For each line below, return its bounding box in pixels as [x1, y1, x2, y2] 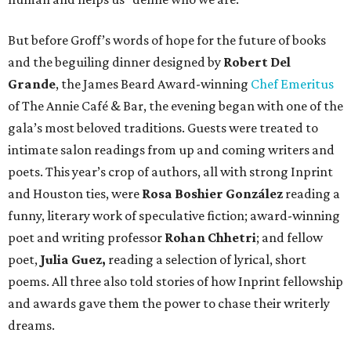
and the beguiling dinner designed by [8, 53, 223, 70]
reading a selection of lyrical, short [108, 251, 306, 267]
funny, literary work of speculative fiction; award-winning [8, 207, 340, 223]
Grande [8, 75, 56, 92]
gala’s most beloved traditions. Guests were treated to [8, 119, 318, 136]
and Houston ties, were [8, 185, 142, 201]
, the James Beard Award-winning [56, 75, 251, 92]
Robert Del [223, 53, 291, 70]
